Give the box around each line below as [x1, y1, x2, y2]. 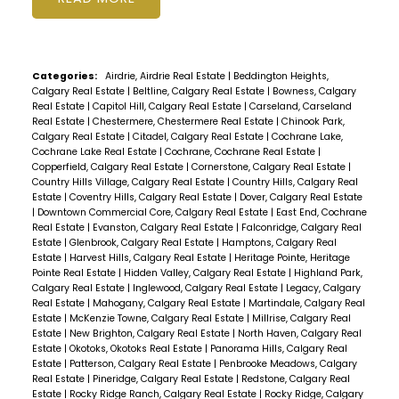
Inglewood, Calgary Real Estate [132, 281, 281, 296]
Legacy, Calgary [285, 281, 361, 296]
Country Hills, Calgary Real [232, 175, 358, 190]
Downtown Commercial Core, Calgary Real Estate [37, 206, 271, 220]
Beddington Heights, [232, 69, 329, 84]
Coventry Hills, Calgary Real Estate [69, 191, 234, 205]
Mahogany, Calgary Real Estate [92, 297, 243, 311]
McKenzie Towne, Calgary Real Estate [69, 312, 247, 326]
